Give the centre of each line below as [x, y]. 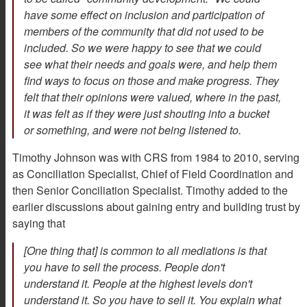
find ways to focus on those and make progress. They [151, 81]
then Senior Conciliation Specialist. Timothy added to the [150, 191]
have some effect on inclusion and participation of [144, 15]
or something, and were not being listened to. [133, 130]
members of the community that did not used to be [144, 32]
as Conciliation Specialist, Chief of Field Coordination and [153, 174]
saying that [39, 223]
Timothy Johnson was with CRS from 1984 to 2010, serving [156, 158]
